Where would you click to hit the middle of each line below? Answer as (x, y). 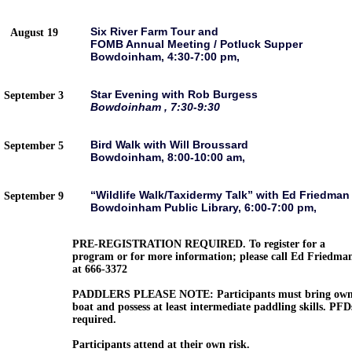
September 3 (34, 95)
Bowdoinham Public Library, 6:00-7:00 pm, (203, 207)
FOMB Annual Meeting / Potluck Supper (196, 44)
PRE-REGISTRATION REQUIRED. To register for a (199, 244)
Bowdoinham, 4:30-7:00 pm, (165, 57)
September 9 (34, 196)
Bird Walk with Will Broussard (169, 145)
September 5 (34, 146)
